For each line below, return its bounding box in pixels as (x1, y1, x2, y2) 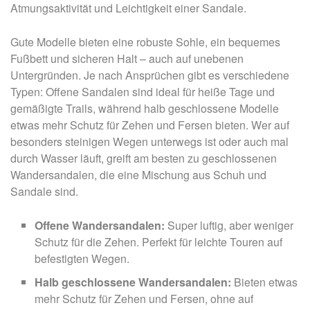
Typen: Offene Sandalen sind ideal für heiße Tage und (10, 83, 275, 100)
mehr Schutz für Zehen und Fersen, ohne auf (35, 290, 253, 307)
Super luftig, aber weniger (167, 217, 293, 233)
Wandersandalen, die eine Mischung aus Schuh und (10, 166, 266, 183)
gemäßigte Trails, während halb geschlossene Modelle (10, 100, 279, 116)
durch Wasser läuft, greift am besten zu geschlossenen (10, 149, 277, 166)
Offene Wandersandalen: (35, 217, 167, 233)
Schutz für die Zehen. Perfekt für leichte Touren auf (35, 233, 282, 250)
